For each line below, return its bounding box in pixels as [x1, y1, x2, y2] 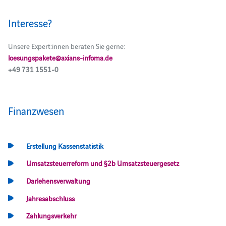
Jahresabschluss [26, 193, 75, 203]
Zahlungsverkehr [26, 210, 77, 221]
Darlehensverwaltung [26, 175, 91, 186]
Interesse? [8, 15, 52, 30]
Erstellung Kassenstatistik [26, 140, 104, 151]
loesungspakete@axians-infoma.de [8, 52, 112, 63]
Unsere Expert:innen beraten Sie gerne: [8, 40, 125, 51]
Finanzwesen [8, 103, 64, 118]
